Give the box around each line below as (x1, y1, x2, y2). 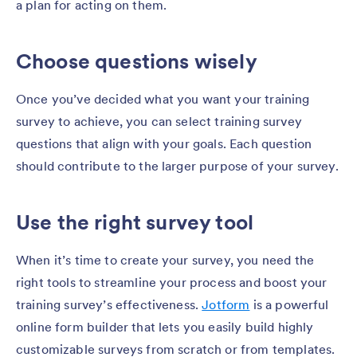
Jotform (202, 296, 250, 312)
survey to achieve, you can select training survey (16, 112, 302, 129)
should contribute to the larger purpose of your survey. (16, 157, 339, 174)
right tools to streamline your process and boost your (16, 273, 328, 290)
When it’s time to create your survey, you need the (16, 251, 315, 268)
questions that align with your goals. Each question (16, 135, 312, 151)
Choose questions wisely (16, 47, 257, 74)
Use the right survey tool (16, 208, 253, 235)
